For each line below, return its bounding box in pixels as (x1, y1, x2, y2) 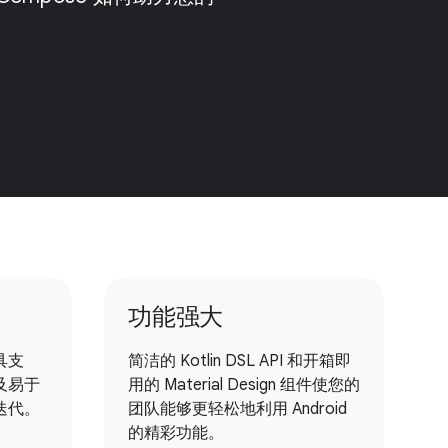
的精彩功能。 (128, 423, 224, 443)
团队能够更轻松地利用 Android (128, 399, 347, 419)
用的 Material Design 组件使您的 (128, 375, 360, 395)
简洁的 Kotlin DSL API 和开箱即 (128, 351, 351, 371)
